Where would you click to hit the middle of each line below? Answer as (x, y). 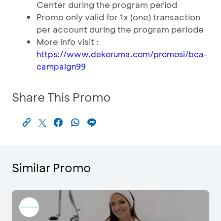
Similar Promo (52, 167)
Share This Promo (61, 97)
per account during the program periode (120, 29)
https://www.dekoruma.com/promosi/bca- (122, 54)
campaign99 (61, 66)
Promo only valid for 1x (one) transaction (118, 17)
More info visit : (68, 41)
